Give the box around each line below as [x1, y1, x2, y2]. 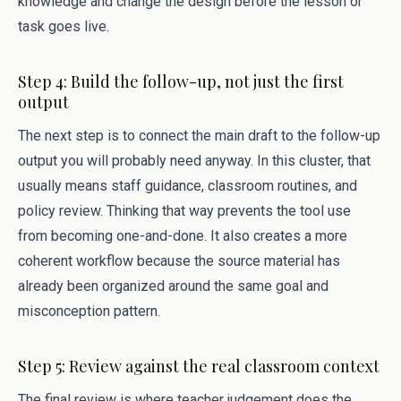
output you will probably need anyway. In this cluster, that [18, 152, 371, 169]
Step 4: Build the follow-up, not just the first [18, 71, 344, 92]
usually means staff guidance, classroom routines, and [18, 177, 357, 194]
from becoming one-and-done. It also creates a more [18, 227, 347, 244]
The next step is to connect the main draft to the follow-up [18, 127, 380, 144]
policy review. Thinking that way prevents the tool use [18, 202, 351, 219]
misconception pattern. [18, 303, 160, 320]
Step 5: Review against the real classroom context [18, 355, 380, 377]
